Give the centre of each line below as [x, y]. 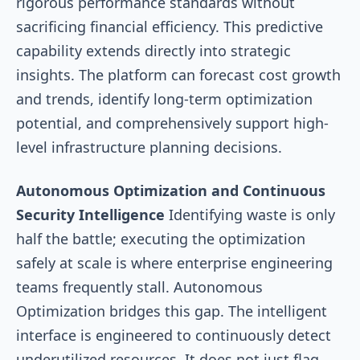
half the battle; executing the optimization [161, 238]
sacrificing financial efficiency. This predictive [170, 26]
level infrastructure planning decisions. [149, 147]
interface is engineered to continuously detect [174, 335]
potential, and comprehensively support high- [172, 123]
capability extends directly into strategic [153, 50]
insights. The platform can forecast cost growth [178, 74]
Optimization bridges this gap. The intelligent [172, 311]
